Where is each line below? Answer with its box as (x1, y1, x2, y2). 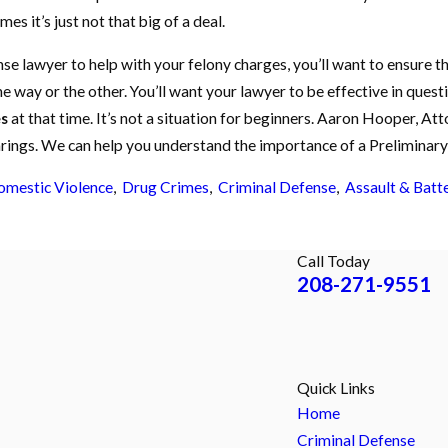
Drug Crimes (121, 178, 209, 197)
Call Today (297, 252, 371, 271)
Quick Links (297, 379, 375, 398)
